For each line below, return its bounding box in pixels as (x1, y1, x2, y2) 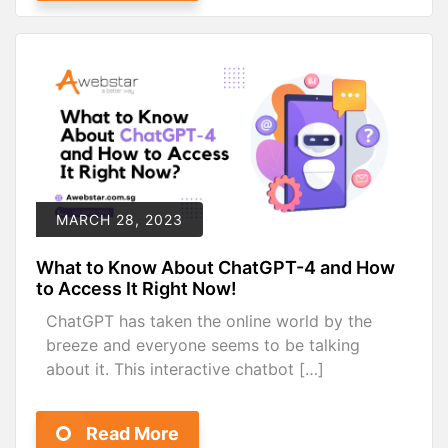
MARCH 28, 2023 (56, 211, 183, 229)
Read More (86, 423, 179, 445)
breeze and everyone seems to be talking (46, 335, 360, 356)
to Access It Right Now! (36, 278, 237, 300)
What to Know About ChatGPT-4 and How (36, 257, 395, 279)
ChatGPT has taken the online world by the (46, 311, 372, 332)
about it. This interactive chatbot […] (46, 359, 324, 380)
